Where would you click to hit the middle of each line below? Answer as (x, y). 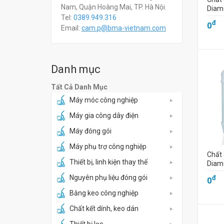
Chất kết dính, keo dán (104, 208)
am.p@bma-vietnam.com (125, 28)
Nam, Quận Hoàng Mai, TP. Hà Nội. (114, 7)
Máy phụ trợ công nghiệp (108, 146)
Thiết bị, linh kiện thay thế (108, 162)
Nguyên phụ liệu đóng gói (108, 177)
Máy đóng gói (90, 131)
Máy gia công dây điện (104, 115)
